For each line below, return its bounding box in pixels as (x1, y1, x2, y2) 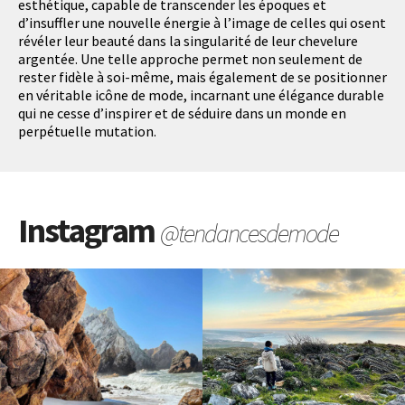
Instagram (18, 209, 160, 252)
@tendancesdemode (160, 217, 338, 250)
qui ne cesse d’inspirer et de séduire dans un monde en (18, 104, 346, 123)
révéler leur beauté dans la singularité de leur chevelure (18, 32, 358, 51)
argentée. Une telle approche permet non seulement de (18, 50, 363, 69)
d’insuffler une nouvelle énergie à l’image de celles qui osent (18, 14, 386, 33)
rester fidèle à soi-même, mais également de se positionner (18, 68, 387, 87)
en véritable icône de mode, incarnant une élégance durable (18, 86, 384, 105)
